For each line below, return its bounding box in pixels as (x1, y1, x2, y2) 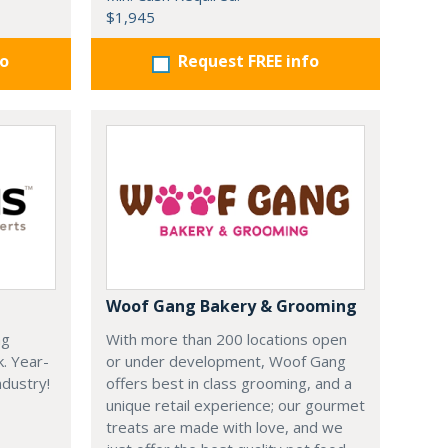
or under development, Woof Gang (105, 351, 346, 371)
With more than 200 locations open (105, 329, 347, 349)
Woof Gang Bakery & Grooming (105, 295, 357, 317)
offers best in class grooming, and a (105, 373, 352, 393)
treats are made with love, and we (105, 417, 343, 437)
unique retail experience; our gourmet (105, 395, 365, 415)
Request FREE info (177, 50, 319, 72)
